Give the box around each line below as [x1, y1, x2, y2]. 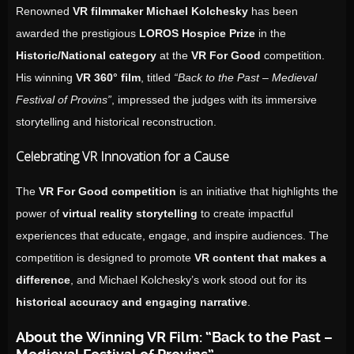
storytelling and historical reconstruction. [16, 115, 217, 128]
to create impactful [198, 207, 293, 220]
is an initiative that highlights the [176, 185, 338, 198]
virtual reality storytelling [62, 207, 198, 220]
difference [16, 273, 70, 286]
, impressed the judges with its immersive [111, 93, 317, 106]
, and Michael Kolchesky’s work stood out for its [70, 273, 307, 286]
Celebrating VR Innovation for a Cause [16, 148, 229, 165]
